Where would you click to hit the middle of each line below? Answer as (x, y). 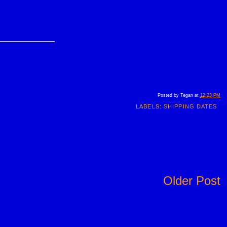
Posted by (169, 95)
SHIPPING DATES (191, 106)
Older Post (192, 181)
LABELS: (150, 106)
